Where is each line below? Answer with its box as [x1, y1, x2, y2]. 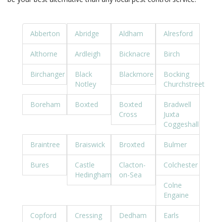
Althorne [30, 49, 57, 58]
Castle [74, 160, 95, 169]
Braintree [30, 140, 60, 149]
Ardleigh [74, 49, 101, 58]
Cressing [74, 211, 102, 220]
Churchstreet [163, 79, 205, 89]
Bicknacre [119, 49, 150, 58]
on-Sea [119, 170, 142, 179]
